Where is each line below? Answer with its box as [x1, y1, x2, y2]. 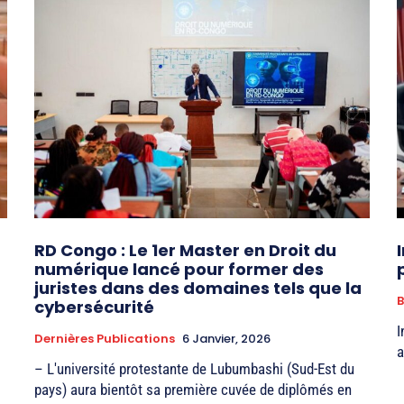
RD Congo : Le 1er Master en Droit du [34, 238, 336, 262]
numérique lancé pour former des [34, 257, 324, 280]
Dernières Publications [34, 329, 175, 347]
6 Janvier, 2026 [182, 329, 271, 347]
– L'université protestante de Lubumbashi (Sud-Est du [34, 359, 354, 378]
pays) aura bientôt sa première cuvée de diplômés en [34, 380, 352, 399]
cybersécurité [34, 295, 154, 318]
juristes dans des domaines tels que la [34, 276, 362, 299]
